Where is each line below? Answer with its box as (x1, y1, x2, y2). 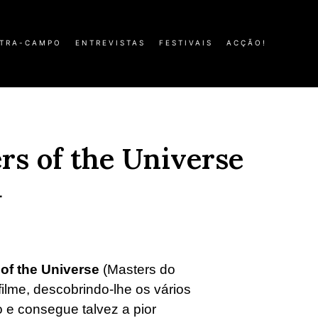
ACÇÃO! (226, 38, 267, 47)
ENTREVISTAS (75, 38, 146, 47)
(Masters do (99, 261, 175, 277)
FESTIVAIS (159, 38, 213, 47)
